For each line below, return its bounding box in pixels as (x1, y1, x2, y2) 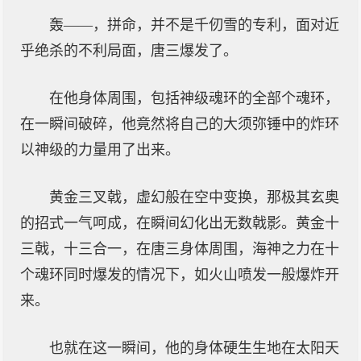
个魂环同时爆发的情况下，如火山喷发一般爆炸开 (20, 267, 339, 283)
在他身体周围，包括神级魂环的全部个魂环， (49, 90, 339, 106)
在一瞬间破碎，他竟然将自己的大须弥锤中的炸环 (20, 116, 339, 132)
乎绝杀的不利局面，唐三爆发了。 (20, 43, 238, 59)
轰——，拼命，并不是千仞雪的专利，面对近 (49, 17, 339, 33)
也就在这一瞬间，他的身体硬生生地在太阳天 (49, 340, 339, 356)
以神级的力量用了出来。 (20, 142, 180, 158)
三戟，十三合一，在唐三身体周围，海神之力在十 (20, 241, 339, 257)
